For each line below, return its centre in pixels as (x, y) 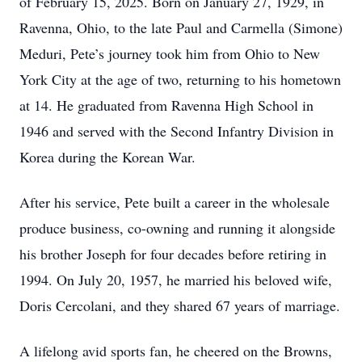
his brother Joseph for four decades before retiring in (173, 254)
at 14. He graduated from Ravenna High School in (166, 105)
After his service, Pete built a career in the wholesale (175, 202)
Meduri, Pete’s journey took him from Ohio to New (170, 53)
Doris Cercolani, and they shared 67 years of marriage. (180, 305)
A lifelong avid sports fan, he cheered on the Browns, (176, 351)
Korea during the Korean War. (107, 157)
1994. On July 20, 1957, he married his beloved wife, (176, 280)
